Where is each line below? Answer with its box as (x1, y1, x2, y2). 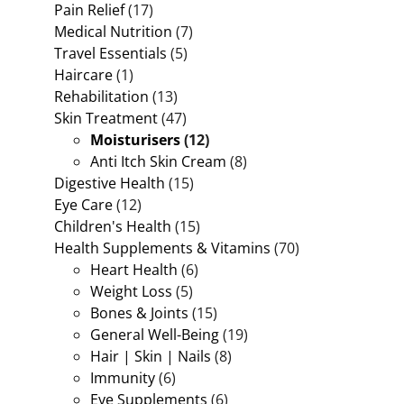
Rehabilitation (54, 86, 149, 106)
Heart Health (90, 259, 178, 280)
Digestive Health (54, 172, 165, 193)
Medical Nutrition (54, 21, 172, 41)
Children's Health (54, 216, 171, 236)
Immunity (90, 367, 155, 388)
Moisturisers (90, 129, 180, 150)
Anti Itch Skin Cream (90, 151, 226, 171)
